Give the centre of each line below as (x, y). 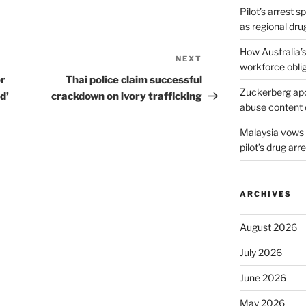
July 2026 (261, 253)
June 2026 (263, 278)
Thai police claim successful (134, 80)
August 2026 (268, 227)
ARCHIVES (265, 194)
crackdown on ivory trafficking (127, 97)
